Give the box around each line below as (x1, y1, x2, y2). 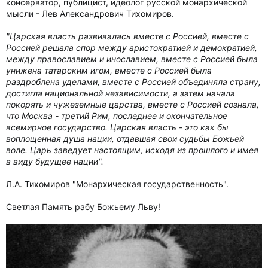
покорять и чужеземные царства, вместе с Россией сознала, (6, 99, 259, 109)
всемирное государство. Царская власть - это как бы (6, 122, 229, 132)
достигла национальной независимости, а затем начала (6, 88, 235, 98)
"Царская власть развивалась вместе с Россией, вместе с (6, 31, 249, 41)
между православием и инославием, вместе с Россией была (6, 54, 258, 64)
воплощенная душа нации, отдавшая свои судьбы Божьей (6, 133, 244, 144)
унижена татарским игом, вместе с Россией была (6, 65, 212, 75)
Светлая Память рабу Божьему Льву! (6, 202, 160, 212)
